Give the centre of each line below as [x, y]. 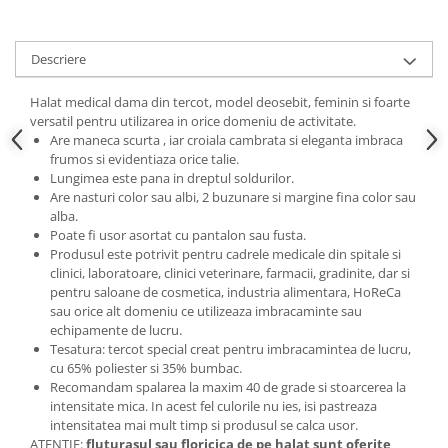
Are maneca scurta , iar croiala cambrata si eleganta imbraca [226, 139]
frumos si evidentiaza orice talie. [146, 158]
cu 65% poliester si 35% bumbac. [146, 367]
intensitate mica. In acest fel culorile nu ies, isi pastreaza [213, 405]
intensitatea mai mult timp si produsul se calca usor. [204, 424]
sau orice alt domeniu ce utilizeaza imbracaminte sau [206, 310]
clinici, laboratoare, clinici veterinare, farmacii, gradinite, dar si [230, 272]
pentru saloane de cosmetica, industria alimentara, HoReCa [225, 291]
